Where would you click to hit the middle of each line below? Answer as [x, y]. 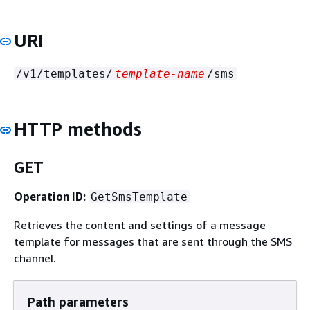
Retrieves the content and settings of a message [140, 225]
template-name [160, 73]
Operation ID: [50, 196]
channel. [35, 258]
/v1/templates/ [64, 73]
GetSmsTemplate [139, 197]
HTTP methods [78, 129]
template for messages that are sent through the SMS [153, 241]
